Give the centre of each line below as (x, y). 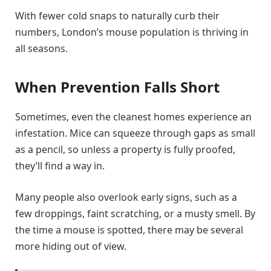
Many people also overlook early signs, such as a (126, 197)
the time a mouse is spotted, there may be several (129, 230)
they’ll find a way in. (60, 166)
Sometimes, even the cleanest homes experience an (133, 117)
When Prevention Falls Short (117, 87)
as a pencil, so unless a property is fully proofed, (125, 150)
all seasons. (41, 48)
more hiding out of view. (71, 246)
